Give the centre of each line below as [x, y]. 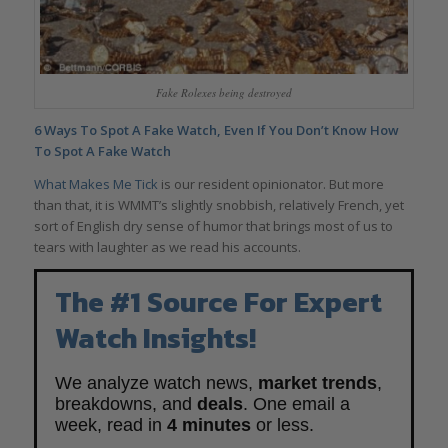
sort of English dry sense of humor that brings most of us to [213, 225]
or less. [282, 424]
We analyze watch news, [156, 382]
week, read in [110, 424]
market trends [317, 382]
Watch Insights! [155, 337]
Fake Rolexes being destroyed [223, 93]
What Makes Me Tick [95, 183]
